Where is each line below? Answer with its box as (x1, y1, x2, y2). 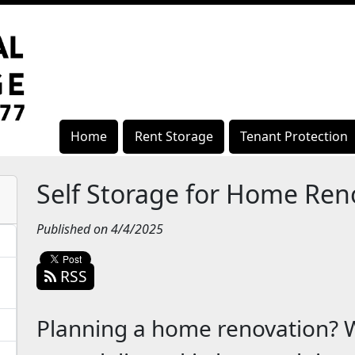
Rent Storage (134, 128, 213, 146)
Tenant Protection (240, 128, 349, 146)
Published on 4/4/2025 (36, 219, 163, 238)
